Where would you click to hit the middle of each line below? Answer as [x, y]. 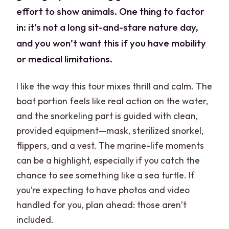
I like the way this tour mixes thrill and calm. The [114, 86]
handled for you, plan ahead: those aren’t [102, 204]
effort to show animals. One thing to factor [111, 12]
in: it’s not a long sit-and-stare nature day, [108, 27]
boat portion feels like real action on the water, [112, 101]
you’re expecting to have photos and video [103, 190]
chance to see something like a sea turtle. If [106, 175]
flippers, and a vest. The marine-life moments [110, 145]
